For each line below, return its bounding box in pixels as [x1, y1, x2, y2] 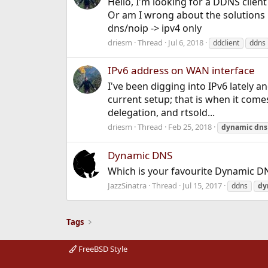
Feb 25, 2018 [167, 121, 212, 133]
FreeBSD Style [76, 243, 127, 254]
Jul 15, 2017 [182, 179, 222, 191]
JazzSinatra [107, 179, 147, 191]
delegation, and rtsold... [107, 106, 215, 120]
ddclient [212, 38, 239, 48]
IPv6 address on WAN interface [107, 63, 255, 78]
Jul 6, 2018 [167, 37, 203, 48]
